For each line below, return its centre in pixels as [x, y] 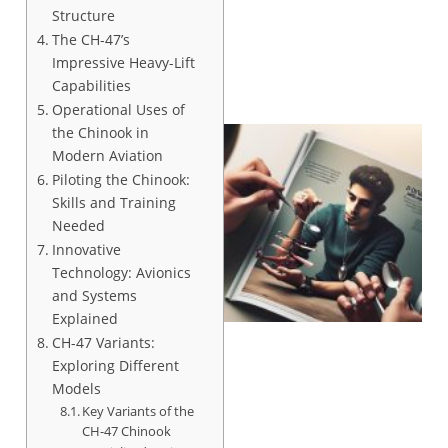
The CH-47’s [90, 39]
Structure [83, 15]
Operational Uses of [118, 109]
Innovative [86, 249]
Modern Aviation [107, 155]
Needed [78, 225]
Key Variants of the [138, 410]
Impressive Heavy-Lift [123, 62]
